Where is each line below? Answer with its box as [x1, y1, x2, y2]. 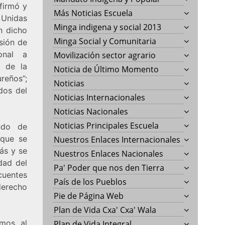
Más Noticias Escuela [54, 7, 133, 19]
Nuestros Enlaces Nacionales [54, 148, 164, 159]
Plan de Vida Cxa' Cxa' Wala [54, 204, 157, 215]
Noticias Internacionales [54, 91, 146, 103]
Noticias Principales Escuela [54, 120, 159, 131]
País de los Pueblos [54, 176, 127, 187]
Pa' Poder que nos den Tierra [54, 162, 165, 173]
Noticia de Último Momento [54, 63, 159, 75]
